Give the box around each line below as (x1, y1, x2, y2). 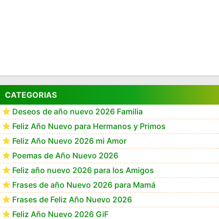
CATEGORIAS (5, 90, 57, 100)
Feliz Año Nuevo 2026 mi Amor (12, 136, 127, 146)
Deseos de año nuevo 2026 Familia (12, 107, 143, 117)
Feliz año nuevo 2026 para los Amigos (12, 165, 154, 175)
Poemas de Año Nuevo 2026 (12, 151, 118, 161)
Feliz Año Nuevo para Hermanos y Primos (12, 121, 166, 131)
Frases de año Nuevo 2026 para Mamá (12, 180, 155, 190)
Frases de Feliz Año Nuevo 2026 (12, 195, 132, 205)
